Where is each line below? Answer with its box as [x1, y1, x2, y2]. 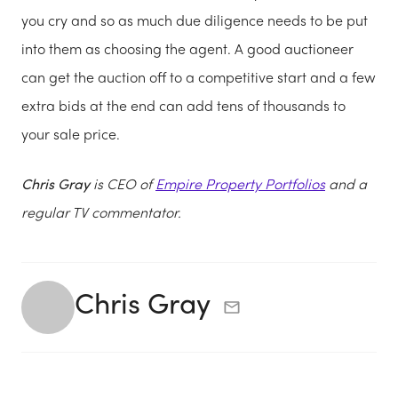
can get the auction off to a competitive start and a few [21, 67, 376, 88]
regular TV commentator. [21, 202, 181, 223]
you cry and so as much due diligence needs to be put [21, 10, 368, 31]
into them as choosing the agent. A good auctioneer [21, 38, 354, 60]
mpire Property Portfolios [163, 173, 325, 195]
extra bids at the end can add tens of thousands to [21, 95, 346, 116]
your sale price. [21, 123, 120, 145]
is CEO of [90, 173, 155, 195]
